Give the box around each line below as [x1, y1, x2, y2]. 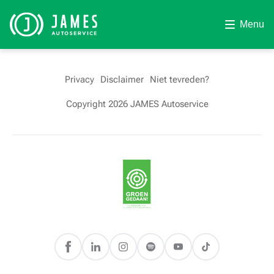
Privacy [65, 74, 94, 85]
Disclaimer [100, 74, 144, 85]
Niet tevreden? [150, 74, 209, 85]
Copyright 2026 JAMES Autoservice [65, 98, 209, 109]
